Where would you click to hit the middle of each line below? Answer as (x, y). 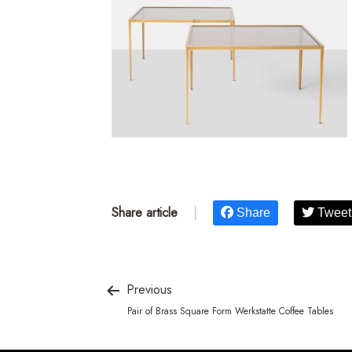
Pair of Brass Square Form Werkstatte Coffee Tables (230, 312)
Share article (145, 213)
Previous (147, 290)
